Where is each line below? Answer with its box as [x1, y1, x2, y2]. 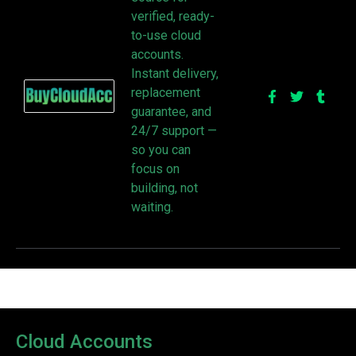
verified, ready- [130, 8, 215, 24]
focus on [130, 161, 180, 176]
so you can [130, 141, 191, 157]
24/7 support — [130, 122, 217, 138]
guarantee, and [130, 103, 211, 119]
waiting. [130, 199, 173, 215]
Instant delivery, [130, 65, 219, 81]
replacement [130, 84, 200, 100]
